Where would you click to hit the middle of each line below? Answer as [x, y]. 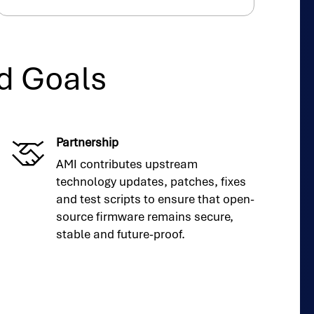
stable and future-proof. [120, 234]
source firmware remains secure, [144, 216]
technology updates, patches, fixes [151, 181]
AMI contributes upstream [127, 164]
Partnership [87, 142]
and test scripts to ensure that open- [155, 199]
